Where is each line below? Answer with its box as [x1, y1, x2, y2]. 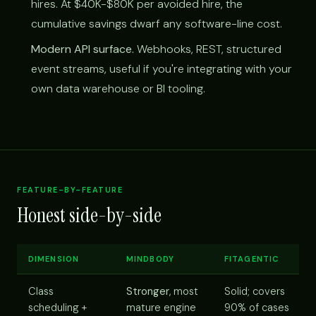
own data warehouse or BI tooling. [31, 80, 205, 96]
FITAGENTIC [224, 253, 279, 264]
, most [169, 284, 198, 298]
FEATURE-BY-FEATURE [17, 184, 123, 195]
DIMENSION [28, 253, 80, 264]
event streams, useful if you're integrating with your [31, 61, 292, 76]
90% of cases [224, 300, 289, 315]
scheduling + [28, 300, 87, 315]
